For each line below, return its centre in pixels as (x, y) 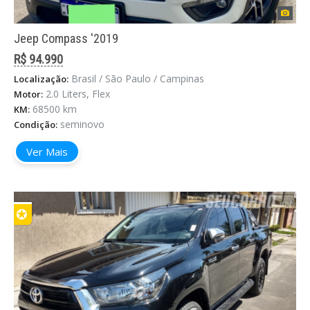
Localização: (41, 79)
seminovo (82, 125)
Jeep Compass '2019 (66, 39)
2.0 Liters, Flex (78, 94)
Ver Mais (47, 152)
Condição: (36, 125)
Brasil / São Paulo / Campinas (138, 79)
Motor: (28, 94)
